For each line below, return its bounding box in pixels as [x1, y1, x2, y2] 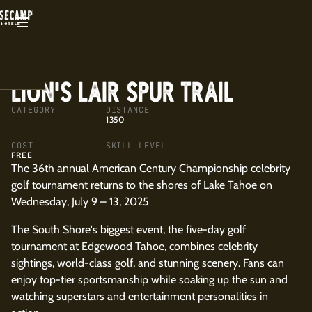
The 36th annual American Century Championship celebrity [11, 162, 290, 175]
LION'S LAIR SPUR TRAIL [11, 77, 233, 107]
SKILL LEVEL [105, 140, 167, 151]
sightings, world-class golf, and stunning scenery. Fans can [11, 256, 284, 270]
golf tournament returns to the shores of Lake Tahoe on [11, 178, 272, 192]
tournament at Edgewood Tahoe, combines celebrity [11, 240, 258, 253]
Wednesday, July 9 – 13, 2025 [11, 195, 149, 208]
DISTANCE [105, 104, 150, 116]
